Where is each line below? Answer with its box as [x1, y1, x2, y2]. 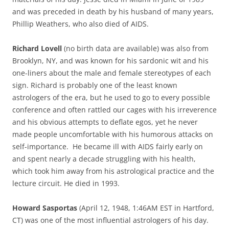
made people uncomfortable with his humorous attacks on [12, 129, 213, 139]
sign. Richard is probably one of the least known [12, 80, 177, 90]
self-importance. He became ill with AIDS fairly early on [12, 141, 203, 151]
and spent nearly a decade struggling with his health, [12, 153, 196, 164]
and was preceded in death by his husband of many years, [12, 6, 214, 16]
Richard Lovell [12, 43, 62, 53]
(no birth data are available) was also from [62, 43, 209, 53]
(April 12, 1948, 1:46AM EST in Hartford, [79, 202, 214, 213]
